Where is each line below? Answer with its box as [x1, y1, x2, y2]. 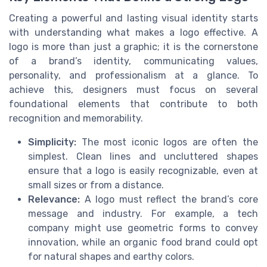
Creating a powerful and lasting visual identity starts [9, 13, 258, 24]
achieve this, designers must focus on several [9, 84, 258, 96]
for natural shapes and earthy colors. [28, 251, 194, 263]
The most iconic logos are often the [76, 136, 258, 148]
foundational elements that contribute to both [9, 98, 258, 110]
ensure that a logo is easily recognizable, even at [28, 165, 258, 177]
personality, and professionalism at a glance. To [9, 70, 258, 82]
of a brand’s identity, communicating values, [9, 55, 258, 67]
